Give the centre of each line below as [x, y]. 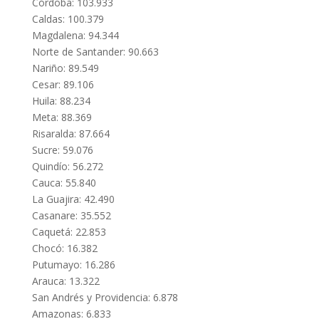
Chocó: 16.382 [64, 249]
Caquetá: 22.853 [69, 232]
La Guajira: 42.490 [73, 199]
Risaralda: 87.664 [70, 134]
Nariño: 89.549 [65, 68]
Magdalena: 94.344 [75, 36]
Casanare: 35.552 [71, 216]
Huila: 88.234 [61, 101]
